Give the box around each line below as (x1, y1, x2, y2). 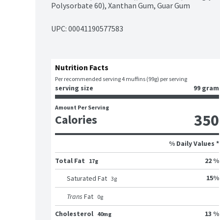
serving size (55, 83, 93, 92)
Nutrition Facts (55, 62, 109, 72)
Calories (55, 111, 97, 127)
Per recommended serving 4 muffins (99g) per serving (55, 75, 187, 82)
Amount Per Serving (55, 103, 109, 111)
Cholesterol (55, 209, 93, 218)
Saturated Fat (67, 173, 107, 183)
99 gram (193, 83, 219, 92)
